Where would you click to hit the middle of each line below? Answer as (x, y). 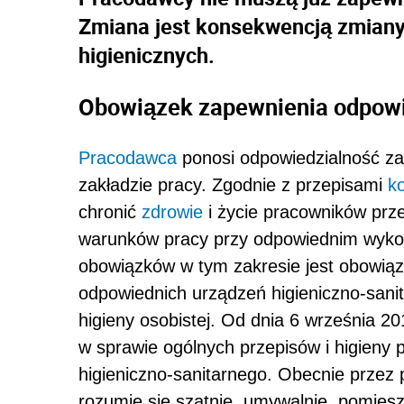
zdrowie (172, 211)
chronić (110, 211)
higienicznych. (147, 55)
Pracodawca (128, 157)
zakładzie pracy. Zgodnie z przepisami (233, 184)
